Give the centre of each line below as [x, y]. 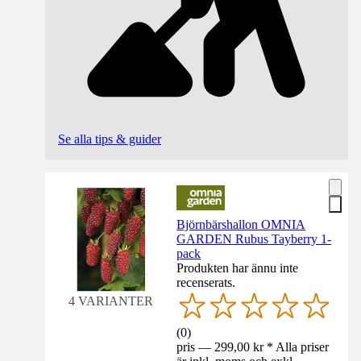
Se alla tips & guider [110, 139]
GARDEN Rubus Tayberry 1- [254, 239]
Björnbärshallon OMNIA [241, 224]
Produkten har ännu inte [238, 268]
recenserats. [206, 282]
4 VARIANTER [111, 301]
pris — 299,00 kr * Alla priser [253, 347]
